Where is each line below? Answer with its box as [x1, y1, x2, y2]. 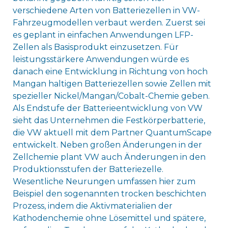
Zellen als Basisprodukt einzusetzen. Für [12, 42, 179, 52]
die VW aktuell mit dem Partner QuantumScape [12, 128, 212, 138]
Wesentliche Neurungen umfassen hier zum [12, 177, 195, 187]
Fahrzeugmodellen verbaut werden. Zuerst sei [12, 18, 205, 28]
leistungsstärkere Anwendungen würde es [12, 54, 189, 65]
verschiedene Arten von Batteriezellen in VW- [12, 6, 200, 16]
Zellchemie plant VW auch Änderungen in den [12, 152, 206, 162]
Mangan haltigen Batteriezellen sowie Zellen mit [12, 79, 211, 89]
